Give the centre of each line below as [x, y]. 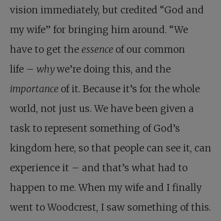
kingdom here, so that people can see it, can [110, 148]
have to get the [46, 49]
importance [35, 89]
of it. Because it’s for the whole [130, 89]
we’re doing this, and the [114, 69]
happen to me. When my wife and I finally [106, 187]
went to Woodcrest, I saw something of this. [110, 207]
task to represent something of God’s [95, 128]
